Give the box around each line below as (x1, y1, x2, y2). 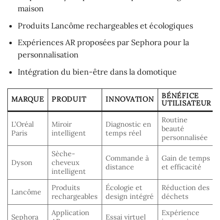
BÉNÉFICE (162, 91, 199, 100)
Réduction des (162, 183, 210, 192)
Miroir (52, 119, 72, 129)
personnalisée (162, 133, 208, 142)
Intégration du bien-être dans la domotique (17, 66, 177, 77)
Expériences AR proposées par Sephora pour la (17, 37, 189, 48)
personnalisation (17, 50, 79, 60)
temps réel (106, 128, 142, 137)
